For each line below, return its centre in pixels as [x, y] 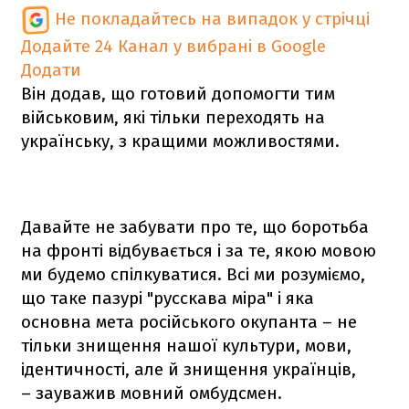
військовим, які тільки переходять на [173, 117]
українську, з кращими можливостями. [180, 141]
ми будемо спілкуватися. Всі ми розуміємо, [193, 274]
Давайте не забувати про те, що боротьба [195, 226]
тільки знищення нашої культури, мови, [186, 345]
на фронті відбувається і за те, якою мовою [199, 250]
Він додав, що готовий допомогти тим [178, 93]
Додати [51, 69]
